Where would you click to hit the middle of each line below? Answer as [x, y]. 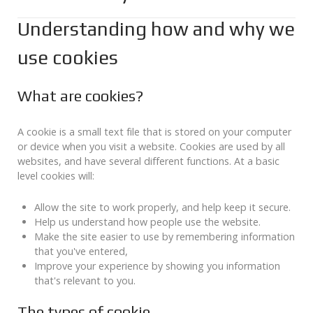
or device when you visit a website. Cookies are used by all [151, 147]
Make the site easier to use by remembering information [165, 237]
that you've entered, [81, 252]
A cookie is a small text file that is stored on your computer [154, 132]
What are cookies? [80, 96]
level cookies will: [56, 176]
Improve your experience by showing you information [157, 266]
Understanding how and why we [156, 29]
